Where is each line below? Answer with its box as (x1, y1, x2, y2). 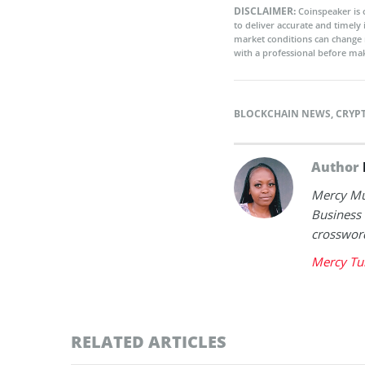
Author (311, 157, 363, 176)
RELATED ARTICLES (71, 330, 226, 353)
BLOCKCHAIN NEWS (234, 106, 331, 121)
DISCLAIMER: (234, 3, 298, 18)
